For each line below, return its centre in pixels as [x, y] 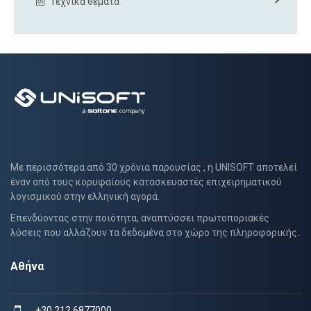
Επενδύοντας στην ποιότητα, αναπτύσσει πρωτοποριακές [140, 218]
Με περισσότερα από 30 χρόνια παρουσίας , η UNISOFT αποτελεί [154, 167]
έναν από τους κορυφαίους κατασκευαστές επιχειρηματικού [146, 182]
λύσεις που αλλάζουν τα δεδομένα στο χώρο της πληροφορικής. [155, 232]
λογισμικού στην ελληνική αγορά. [85, 196]
